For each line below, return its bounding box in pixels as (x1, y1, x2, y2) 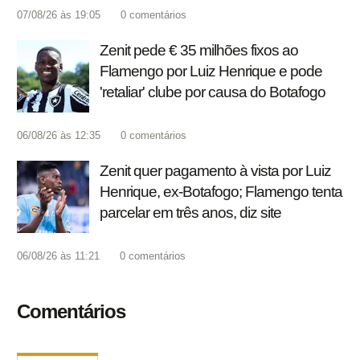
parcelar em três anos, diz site (100, 204, 281, 222)
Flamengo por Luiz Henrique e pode (100, 63, 322, 80)
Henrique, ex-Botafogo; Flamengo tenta (100, 183, 342, 201)
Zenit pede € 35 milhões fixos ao (100, 42, 298, 59)
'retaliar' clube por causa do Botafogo (100, 84, 325, 101)
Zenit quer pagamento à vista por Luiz (100, 162, 331, 180)
